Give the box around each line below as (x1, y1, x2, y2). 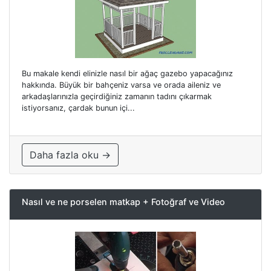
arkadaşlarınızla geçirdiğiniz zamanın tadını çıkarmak (22, 92, 212, 102)
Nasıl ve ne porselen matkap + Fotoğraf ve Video (22, 197, 225, 207)
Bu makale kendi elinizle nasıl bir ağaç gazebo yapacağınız (22, 69, 233, 79)
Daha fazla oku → (30, 149, 111, 162)
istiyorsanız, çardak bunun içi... (22, 103, 135, 113)
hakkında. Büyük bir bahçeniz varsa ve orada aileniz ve (22, 80, 221, 90)
